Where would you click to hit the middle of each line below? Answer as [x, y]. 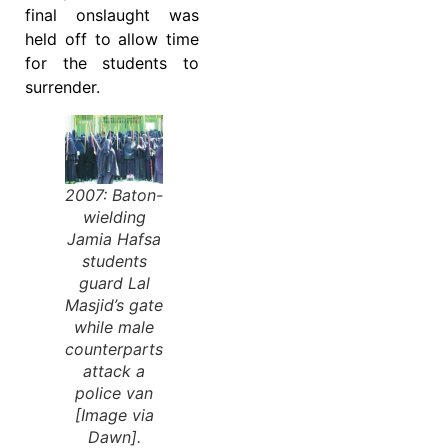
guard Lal [114, 283]
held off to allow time [112, 39]
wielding [114, 217]
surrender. [62, 87]
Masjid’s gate [114, 305]
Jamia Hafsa [114, 239]
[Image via [114, 415]
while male [114, 327]
